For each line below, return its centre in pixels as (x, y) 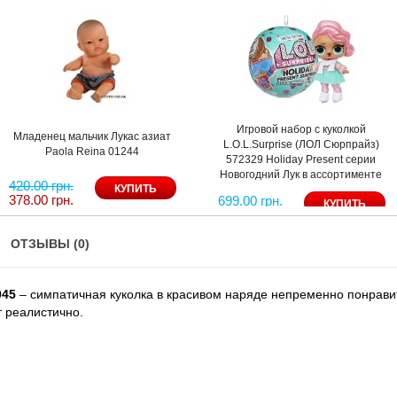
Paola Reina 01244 (92, 151)
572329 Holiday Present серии (301, 159)
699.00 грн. (250, 200)
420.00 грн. (41, 185)
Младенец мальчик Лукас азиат (92, 136)
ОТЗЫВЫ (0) (50, 243)
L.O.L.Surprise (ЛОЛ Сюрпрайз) (301, 144)
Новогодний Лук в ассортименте (301, 174)
